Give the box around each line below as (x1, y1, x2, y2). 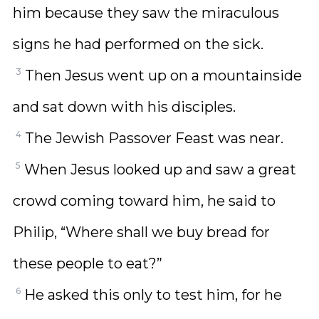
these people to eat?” (13, 255, 162, 272)
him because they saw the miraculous (13, 4, 279, 21)
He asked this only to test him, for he (24, 286, 282, 303)
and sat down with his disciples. (13, 98, 236, 115)
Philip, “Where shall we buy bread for (13, 224, 270, 241)
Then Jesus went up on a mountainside (25, 67, 302, 84)
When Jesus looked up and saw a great (24, 161, 296, 178)
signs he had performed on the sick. (13, 36, 263, 53)
